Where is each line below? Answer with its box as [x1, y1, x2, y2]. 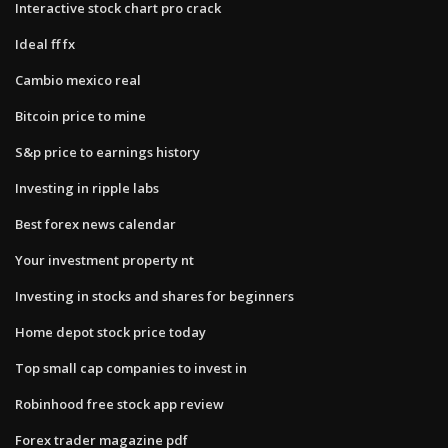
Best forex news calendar [15, 214, 176, 233]
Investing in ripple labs [15, 178, 159, 197]
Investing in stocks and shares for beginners [15, 286, 294, 305]
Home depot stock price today [15, 322, 206, 341]
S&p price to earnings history [15, 142, 200, 161]
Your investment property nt [15, 250, 194, 269]
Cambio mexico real [15, 70, 141, 89]
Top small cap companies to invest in [15, 358, 247, 377]
